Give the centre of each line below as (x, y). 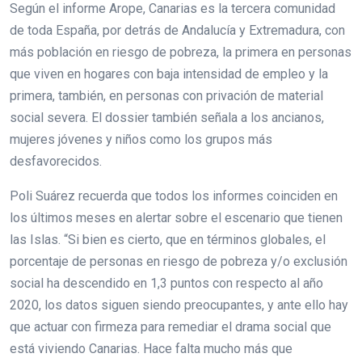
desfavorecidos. (56, 162)
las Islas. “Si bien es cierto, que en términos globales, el (168, 240)
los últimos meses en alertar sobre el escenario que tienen (176, 218)
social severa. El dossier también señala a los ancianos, (167, 118)
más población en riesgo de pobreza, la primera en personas (181, 53)
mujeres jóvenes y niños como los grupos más (141, 140)
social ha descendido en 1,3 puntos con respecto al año (166, 284)
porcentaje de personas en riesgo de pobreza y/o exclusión (179, 262)
